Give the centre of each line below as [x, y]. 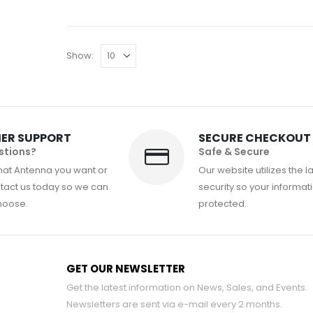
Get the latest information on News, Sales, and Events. [187, 288]
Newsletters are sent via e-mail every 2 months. [174, 305]
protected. [223, 204]
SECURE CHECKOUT [255, 138]
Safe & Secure [234, 152]
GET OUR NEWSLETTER [126, 269]
